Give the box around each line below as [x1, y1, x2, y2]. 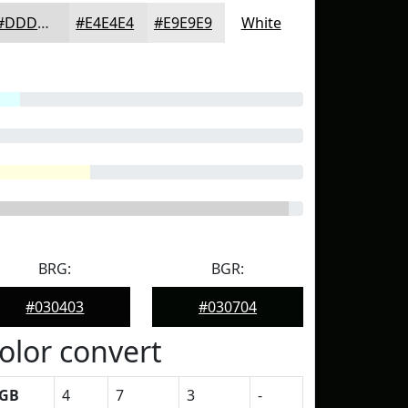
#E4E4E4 [76, 13, 135, 33]
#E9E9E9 [153, 13, 212, 33]
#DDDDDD [37, 13, 50, 33]
